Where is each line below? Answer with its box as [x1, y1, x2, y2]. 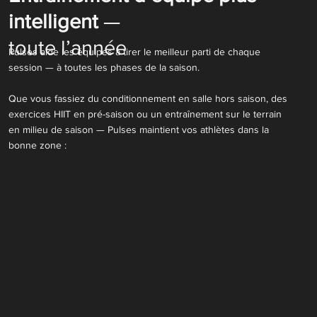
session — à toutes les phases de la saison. [8, 61, 200, 73]
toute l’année [8, 37, 127, 59]
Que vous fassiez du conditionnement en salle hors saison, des [8, 92, 287, 104]
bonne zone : [8, 139, 67, 151]
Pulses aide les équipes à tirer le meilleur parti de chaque [8, 45, 260, 57]
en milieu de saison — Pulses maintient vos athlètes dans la [8, 123, 269, 135]
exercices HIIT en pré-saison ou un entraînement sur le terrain [8, 108, 282, 120]
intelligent [8, 11, 98, 33]
